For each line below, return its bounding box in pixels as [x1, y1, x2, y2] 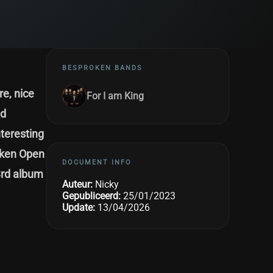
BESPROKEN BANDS [62, 63, 143, 72]
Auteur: [62, 178, 93, 190]
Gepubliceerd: [62, 190, 121, 202]
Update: [62, 201, 95, 213]
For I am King [87, 90, 144, 102]
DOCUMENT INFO [62, 158, 132, 166]
